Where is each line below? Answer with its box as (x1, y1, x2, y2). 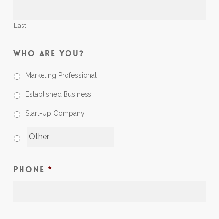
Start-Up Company (25, 109, 85, 117)
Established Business (25, 90, 91, 98)
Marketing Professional (25, 71, 97, 79)
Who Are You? (13, 48, 84, 59)
